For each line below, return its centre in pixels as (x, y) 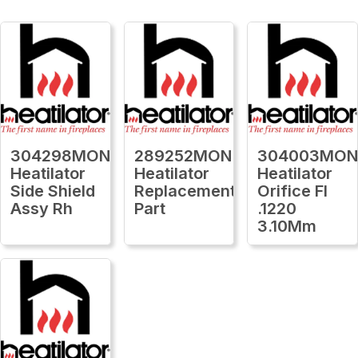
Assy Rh (42, 208)
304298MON (60, 155)
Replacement (185, 191)
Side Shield (53, 191)
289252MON (183, 155)
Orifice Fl (293, 191)
